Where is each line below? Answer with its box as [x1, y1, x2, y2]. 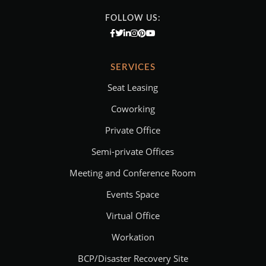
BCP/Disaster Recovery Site [77, 252, 188, 264]
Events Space [106, 188, 160, 200]
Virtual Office [106, 210, 160, 221]
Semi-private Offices [91, 145, 175, 157]
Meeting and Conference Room [69, 167, 197, 179]
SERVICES [110, 63, 156, 72]
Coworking [110, 103, 155, 115]
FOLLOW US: [104, 14, 161, 23]
